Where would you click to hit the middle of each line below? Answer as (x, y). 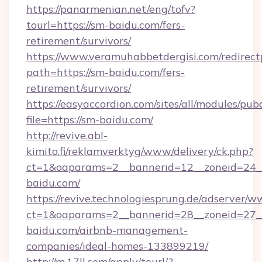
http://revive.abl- (67, 135)
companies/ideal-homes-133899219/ (117, 246)
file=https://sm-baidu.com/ (90, 120)
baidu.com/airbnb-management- (107, 230)
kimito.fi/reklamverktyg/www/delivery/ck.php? (140, 151)
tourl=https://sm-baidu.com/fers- (106, 25)
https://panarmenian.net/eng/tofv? (111, 9)
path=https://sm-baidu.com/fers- (106, 72)
